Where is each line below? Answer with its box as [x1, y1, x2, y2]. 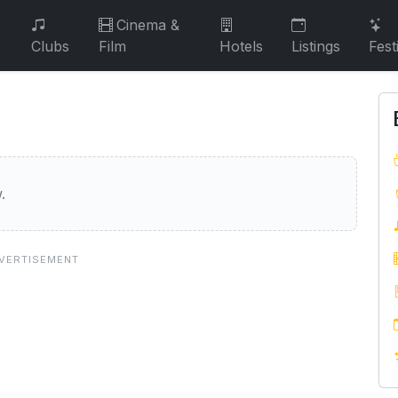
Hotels [219, 37, 264, 55]
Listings [291, 37, 341, 55]
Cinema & [115, 16, 179, 34]
